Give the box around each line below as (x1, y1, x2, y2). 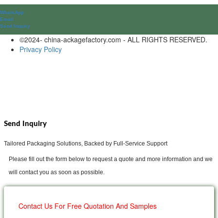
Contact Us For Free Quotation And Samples (18, 200, 157, 211)
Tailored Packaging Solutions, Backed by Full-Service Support (4, 140, 167, 147)
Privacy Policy (19, 44, 62, 54)
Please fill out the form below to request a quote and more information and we (9, 155, 213, 163)
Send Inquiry (4, 120, 47, 127)
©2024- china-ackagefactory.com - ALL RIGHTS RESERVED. (19, 35, 207, 45)
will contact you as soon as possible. (9, 168, 105, 176)
